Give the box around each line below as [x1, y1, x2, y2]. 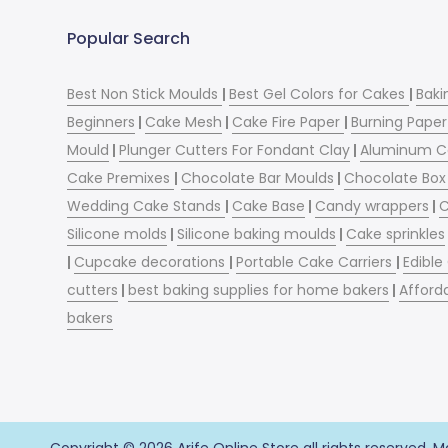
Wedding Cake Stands [67, 196, 226, 217]
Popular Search [67, 27, 191, 51]
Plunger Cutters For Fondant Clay [119, 140, 351, 161]
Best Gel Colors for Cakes [229, 84, 410, 105]
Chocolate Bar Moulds [181, 168, 335, 189]
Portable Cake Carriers [236, 252, 397, 273]
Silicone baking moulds [177, 224, 337, 245]
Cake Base [232, 196, 306, 217]
